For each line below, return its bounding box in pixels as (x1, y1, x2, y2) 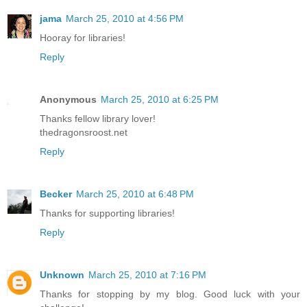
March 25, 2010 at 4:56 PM (66, 13, 184, 25)
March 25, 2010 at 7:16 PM (88, 269, 206, 281)
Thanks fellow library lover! (40, 113, 156, 125)
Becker (40, 188, 72, 200)
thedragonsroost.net (40, 127, 127, 138)
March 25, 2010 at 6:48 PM (76, 188, 194, 200)
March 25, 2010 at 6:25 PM (101, 94, 219, 106)
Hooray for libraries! (40, 32, 125, 44)
